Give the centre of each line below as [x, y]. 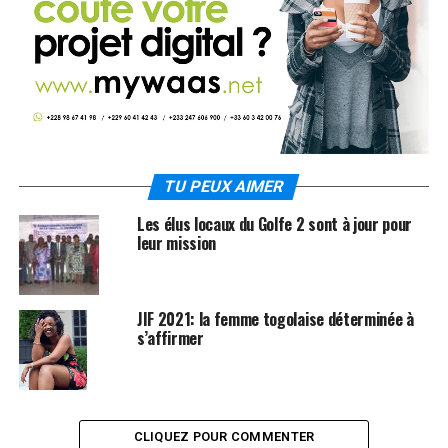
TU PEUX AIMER [224, 186]
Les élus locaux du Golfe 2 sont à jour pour [274, 223]
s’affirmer [170, 337]
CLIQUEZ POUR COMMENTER [224, 436]
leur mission [176, 242]
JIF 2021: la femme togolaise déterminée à [275, 318]
